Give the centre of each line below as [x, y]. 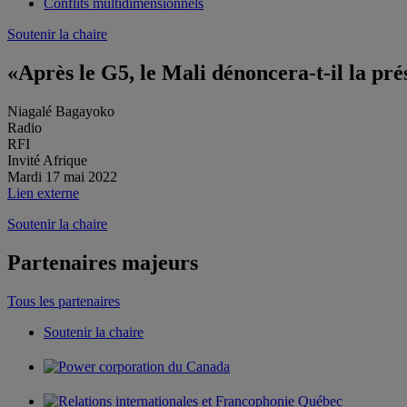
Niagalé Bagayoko [61, 111]
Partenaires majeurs [103, 262]
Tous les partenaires [64, 301]
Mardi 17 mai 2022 [62, 176]
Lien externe [43, 193]
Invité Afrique [47, 160]
